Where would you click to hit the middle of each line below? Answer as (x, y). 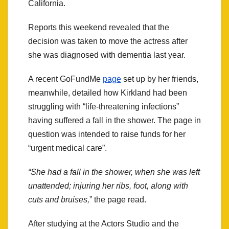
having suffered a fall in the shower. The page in (114, 121)
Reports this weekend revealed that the (99, 28)
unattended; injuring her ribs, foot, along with (108, 186)
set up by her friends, (160, 79)
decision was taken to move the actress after (108, 41)
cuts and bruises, (59, 200)
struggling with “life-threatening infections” (104, 107)
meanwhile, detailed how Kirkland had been (108, 93)
